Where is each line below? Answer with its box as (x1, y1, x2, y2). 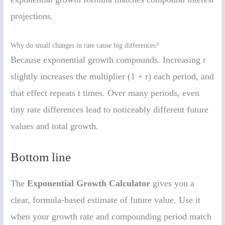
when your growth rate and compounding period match (11, 211, 212, 221)
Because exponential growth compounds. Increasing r (11, 54, 206, 65)
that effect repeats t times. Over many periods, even (11, 87, 200, 98)
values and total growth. (11, 121, 99, 131)
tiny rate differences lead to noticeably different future (11, 104, 209, 115)
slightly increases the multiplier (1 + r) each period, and (11, 71, 214, 81)
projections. (11, 11, 54, 22)
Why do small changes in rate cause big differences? (11, 41, 159, 49)
